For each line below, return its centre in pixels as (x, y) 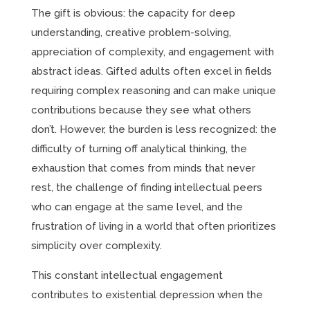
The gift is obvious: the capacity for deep (133, 13)
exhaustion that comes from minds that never (143, 168)
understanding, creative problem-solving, (131, 33)
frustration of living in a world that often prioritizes (153, 226)
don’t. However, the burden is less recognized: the (154, 129)
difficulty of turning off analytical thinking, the (139, 149)
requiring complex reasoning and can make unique (153, 91)
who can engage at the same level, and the (137, 207)
